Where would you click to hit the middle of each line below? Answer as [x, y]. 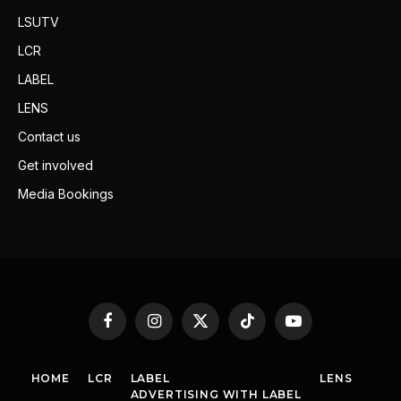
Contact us [49, 136]
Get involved [55, 165]
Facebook [134, 328]
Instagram [180, 328]
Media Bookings [66, 193]
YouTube [317, 328]
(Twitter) [222, 345]
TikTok [264, 328]
